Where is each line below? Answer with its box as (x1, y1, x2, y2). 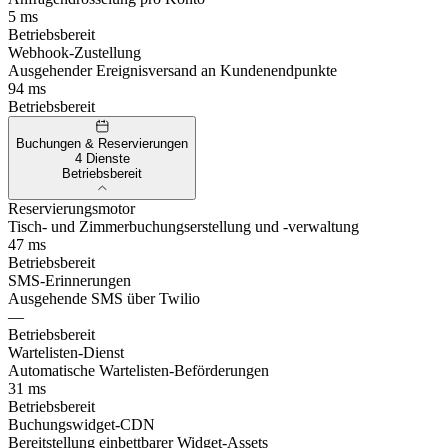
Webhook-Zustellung (8, 44, 141, 62)
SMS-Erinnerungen (8, 272, 131, 290)
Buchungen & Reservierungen (16, 135, 188, 151)
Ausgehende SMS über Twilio (8, 290, 200, 308)
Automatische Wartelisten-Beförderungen (8, 362, 269, 380)
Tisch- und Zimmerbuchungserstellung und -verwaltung (8, 218, 359, 236)
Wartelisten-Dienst (8, 344, 124, 362)
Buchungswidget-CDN (8, 416, 155, 434)
